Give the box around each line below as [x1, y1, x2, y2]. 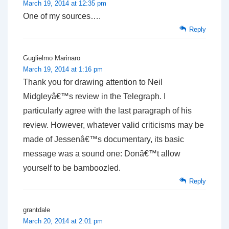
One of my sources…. [23, 12, 101, 21]
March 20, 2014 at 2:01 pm [23, 217, 103, 225]
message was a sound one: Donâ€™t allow [23, 149, 180, 158]
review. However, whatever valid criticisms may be [23, 121, 204, 130]
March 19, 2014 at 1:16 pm [23, 65, 103, 74]
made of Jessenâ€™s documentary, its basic [23, 135, 184, 144]
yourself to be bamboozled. [23, 164, 121, 173]
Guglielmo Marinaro [23, 54, 80, 62]
